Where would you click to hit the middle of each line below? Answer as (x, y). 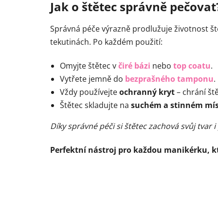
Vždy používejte (90, 92)
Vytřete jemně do (92, 79)
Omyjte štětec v (89, 66)
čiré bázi (134, 66)
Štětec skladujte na (95, 105)
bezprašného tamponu (169, 79)
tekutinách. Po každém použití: (106, 42)
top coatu (192, 66)
